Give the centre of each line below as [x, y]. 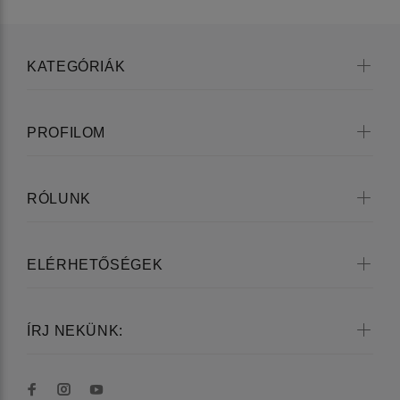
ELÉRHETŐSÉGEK [95, 265]
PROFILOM [67, 133]
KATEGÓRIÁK [76, 67]
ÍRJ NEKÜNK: [75, 331]
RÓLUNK [59, 199]
